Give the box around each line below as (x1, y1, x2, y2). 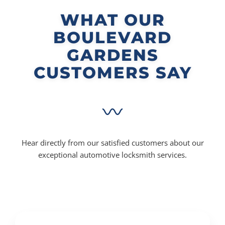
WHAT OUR (60, 10, 165, 30)
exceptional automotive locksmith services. (38, 150, 187, 160)
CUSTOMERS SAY (33, 63, 192, 82)
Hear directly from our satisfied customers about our (21, 138, 204, 148)
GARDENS (66, 45, 159, 65)
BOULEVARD (53, 28, 172, 47)
